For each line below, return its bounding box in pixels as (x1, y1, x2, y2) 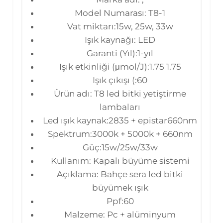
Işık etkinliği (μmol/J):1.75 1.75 (59, 61, 181, 72)
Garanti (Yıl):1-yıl (87, 48, 153, 58)
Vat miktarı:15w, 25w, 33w (67, 21, 173, 31)
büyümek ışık (92, 182, 148, 193)
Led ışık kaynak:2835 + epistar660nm (43, 115, 197, 125)
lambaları (100, 102, 140, 112)
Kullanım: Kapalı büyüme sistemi (50, 155, 190, 166)
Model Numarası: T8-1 (75, 7, 165, 18)
